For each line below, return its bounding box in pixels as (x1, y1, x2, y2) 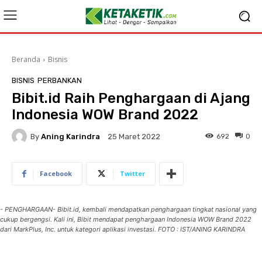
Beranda (12, 54, 40, 64)
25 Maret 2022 (108, 132, 160, 142)
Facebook (40, 169, 72, 178)
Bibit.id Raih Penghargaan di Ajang (12, 90, 250, 106)
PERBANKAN (37, 76, 82, 85)
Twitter (120, 169, 145, 178)
